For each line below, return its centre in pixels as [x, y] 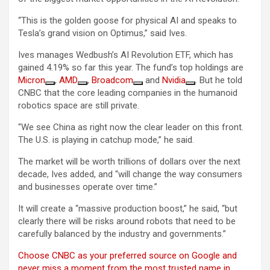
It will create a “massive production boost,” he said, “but [128, 209]
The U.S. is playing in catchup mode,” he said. [106, 140]
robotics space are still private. [79, 106]
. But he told [219, 80]
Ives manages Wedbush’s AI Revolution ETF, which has [126, 55]
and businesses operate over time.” [88, 187]
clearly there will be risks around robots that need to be [127, 221]
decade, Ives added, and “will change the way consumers [130, 174]
